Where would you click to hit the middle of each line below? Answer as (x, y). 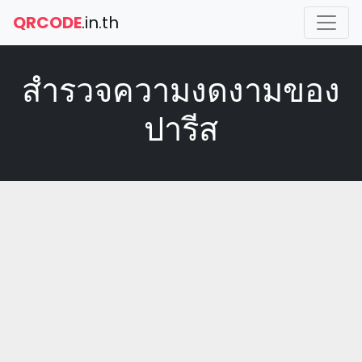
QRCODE (47, 23)
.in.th (100, 23)
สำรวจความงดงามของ (181, 90)
